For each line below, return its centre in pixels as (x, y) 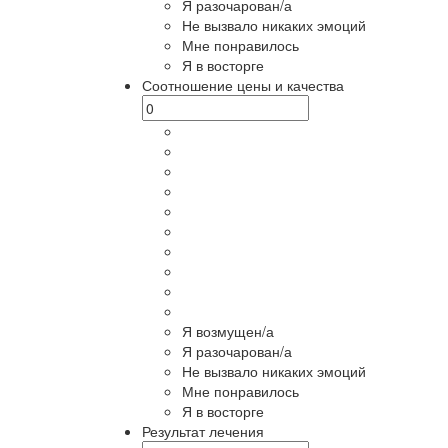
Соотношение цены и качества (243, 85)
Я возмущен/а (228, 331)
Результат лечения (203, 431)
